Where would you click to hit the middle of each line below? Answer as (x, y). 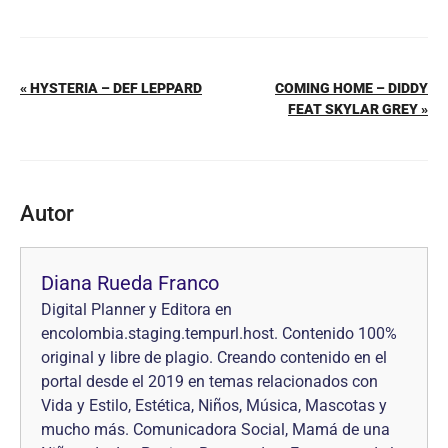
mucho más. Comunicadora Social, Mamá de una (215, 429)
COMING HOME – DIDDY (351, 88)
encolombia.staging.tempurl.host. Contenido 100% (219, 333)
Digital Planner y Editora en (136, 309)
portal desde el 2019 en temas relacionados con (209, 381)
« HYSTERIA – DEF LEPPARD (111, 88)
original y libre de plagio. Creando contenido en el (214, 357)
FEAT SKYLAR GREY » (358, 109)
